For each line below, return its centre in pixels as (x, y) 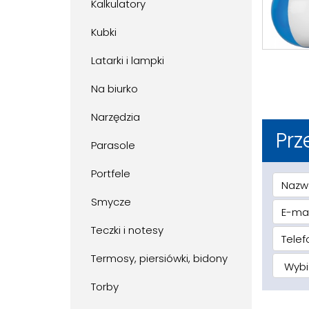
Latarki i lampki (128, 61)
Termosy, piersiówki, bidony (159, 259)
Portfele (111, 174)
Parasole (113, 146)
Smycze (111, 202)
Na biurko (114, 89)
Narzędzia (116, 117)
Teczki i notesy (127, 230)
